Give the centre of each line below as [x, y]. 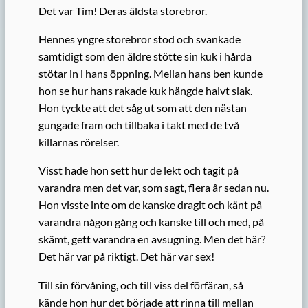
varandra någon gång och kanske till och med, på [151, 222]
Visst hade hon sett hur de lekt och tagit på [139, 170]
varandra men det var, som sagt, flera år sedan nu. [154, 188]
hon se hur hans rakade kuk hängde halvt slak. [145, 91]
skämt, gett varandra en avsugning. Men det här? [152, 239]
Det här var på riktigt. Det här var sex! [126, 256]
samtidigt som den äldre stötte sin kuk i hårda [145, 56]
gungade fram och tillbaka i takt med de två [139, 125]
